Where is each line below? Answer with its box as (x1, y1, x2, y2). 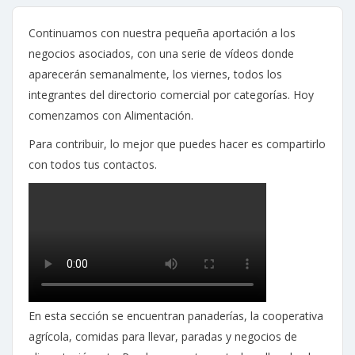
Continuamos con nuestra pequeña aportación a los (29, 25, 296, 41)
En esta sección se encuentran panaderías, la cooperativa (29, 308, 323, 324)
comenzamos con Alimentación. (29, 108, 193, 124)
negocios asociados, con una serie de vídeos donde (29, 46, 294, 62)
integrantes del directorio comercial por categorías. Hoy (29, 87, 314, 103)
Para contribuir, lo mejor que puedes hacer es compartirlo (29, 136, 326, 152)
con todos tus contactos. (29, 157, 157, 173)
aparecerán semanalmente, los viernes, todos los (29, 67, 282, 82)
